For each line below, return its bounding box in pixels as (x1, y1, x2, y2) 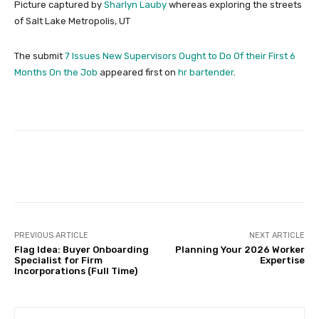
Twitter (149, 160, 179, 172)
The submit (14, 50, 65, 61)
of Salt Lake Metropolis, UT (14, 15, 130, 26)
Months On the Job (14, 66, 98, 78)
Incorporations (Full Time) (14, 265, 137, 276)
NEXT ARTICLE (249, 230, 305, 240)
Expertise (259, 254, 305, 266)
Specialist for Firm (14, 254, 103, 266)
